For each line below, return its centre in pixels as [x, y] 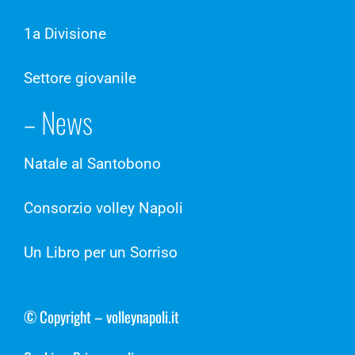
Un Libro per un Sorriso [101, 252]
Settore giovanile [80, 78]
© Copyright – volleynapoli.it [101, 316]
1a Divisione [65, 34]
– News [58, 121]
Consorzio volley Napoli [103, 208]
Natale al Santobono [92, 163]
